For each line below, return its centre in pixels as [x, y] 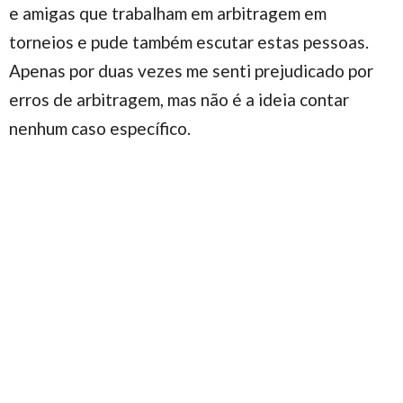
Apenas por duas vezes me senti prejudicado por [191, 70]
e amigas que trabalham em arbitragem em [168, 13]
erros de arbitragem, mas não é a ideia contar [179, 99]
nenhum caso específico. [100, 128]
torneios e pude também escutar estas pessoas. [189, 41]
